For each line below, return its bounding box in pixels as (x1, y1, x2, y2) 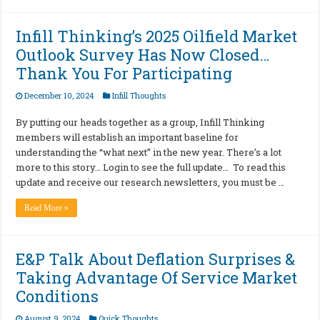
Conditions (16, 286, 99, 307)
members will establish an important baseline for (16, 131, 239, 144)
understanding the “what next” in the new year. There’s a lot (16, 146, 282, 159)
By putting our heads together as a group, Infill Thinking (16, 116, 265, 129)
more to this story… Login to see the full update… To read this (16, 161, 286, 174)
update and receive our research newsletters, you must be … (16, 176, 285, 189)
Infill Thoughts (112, 90, 166, 101)
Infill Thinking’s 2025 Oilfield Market (16, 26, 298, 47)
